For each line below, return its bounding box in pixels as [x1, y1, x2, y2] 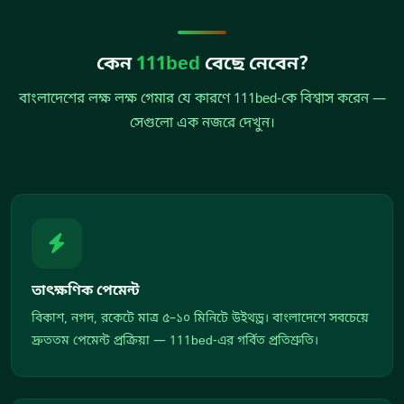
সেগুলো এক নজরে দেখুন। [129, 115, 275, 133]
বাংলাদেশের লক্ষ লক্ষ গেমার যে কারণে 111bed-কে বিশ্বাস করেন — [18, 90, 386, 109]
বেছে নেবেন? [199, 52, 308, 78]
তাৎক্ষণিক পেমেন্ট [32, 282, 140, 301]
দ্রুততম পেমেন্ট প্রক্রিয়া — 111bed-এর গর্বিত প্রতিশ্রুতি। [32, 333, 318, 351]
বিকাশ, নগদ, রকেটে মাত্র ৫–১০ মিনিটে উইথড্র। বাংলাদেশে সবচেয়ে [32, 310, 369, 328]
